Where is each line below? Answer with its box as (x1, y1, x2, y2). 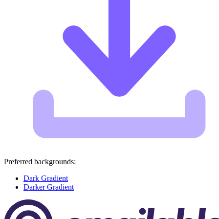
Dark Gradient (23, 174, 68, 182)
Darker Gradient (23, 182, 74, 191)
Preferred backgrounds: (4, 157, 76, 166)
